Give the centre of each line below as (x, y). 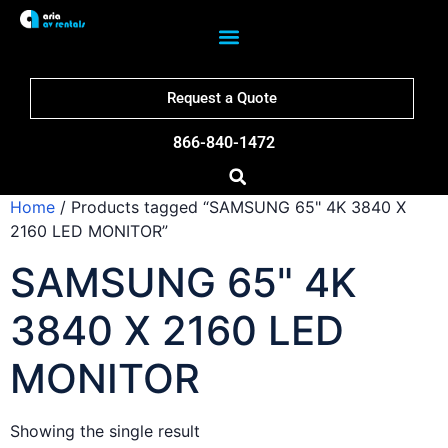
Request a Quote (221, 98)
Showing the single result (105, 431)
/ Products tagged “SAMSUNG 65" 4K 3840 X (230, 207)
